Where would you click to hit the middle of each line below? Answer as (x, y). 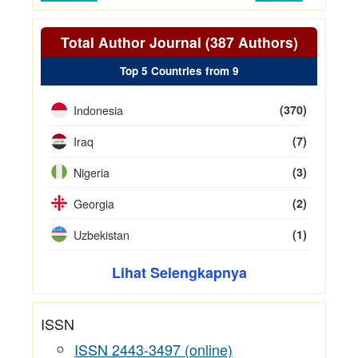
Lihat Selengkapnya (179, 272)
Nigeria (92, 172)
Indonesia (99, 110)
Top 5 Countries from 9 (179, 71)
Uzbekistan (102, 234)
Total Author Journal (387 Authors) (179, 42)
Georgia (94, 203)
